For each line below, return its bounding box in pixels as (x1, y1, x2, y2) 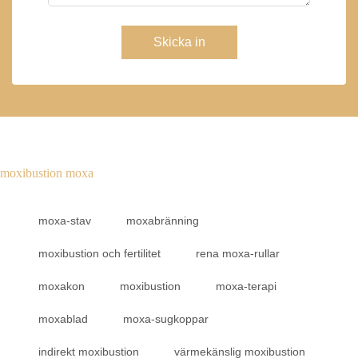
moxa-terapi (216, 280, 276, 292)
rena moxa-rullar (196, 247, 280, 260)
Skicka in (153, 35, 205, 49)
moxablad (38, 312, 88, 325)
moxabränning (126, 214, 199, 227)
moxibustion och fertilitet (38, 247, 161, 260)
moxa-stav (38, 214, 91, 227)
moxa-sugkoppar (123, 312, 209, 325)
